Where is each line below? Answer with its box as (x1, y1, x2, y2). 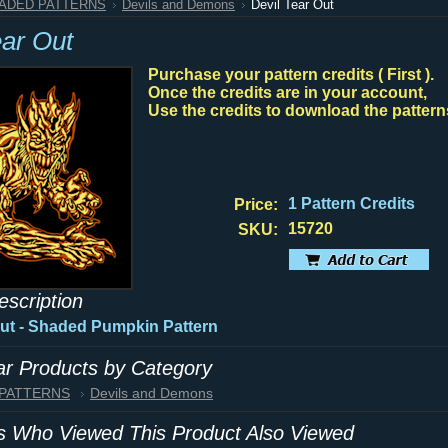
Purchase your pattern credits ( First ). (148, 66, 434, 83)
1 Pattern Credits (288, 195, 415, 212)
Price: (234, 196, 278, 213)
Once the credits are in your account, (148, 84, 427, 101)
